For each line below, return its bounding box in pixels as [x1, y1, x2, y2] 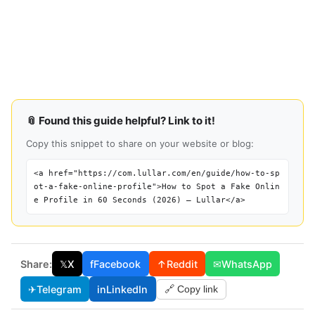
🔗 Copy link [164, 283, 218, 295]
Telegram [36, 283, 82, 295]
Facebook [94, 257, 141, 270]
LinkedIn [106, 283, 148, 295]
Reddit [166, 257, 198, 270]
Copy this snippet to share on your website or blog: [26, 138, 254, 150]
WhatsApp [221, 257, 273, 270]
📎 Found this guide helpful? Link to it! [26, 114, 215, 128]
